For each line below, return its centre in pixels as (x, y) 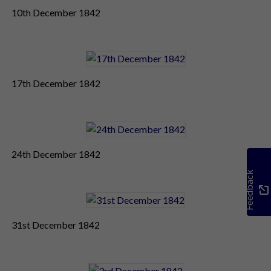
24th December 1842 (56, 154)
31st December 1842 (56, 224)
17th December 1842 (56, 83)
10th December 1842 (56, 12)
